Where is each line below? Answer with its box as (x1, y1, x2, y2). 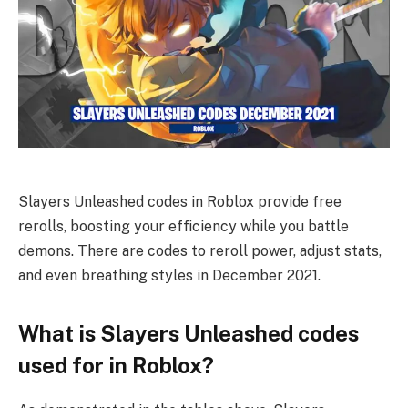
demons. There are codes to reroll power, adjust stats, (18, 242, 382, 260)
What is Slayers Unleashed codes (18, 320, 359, 346)
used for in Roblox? (18, 352, 214, 378)
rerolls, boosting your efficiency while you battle (18, 218, 349, 236)
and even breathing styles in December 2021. (18, 267, 321, 285)
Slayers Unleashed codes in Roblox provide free (18, 193, 342, 211)
